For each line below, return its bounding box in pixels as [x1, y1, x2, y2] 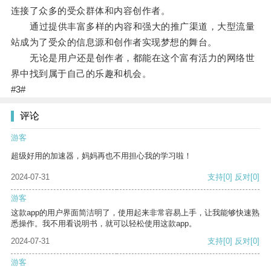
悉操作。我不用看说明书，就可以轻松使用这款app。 [11, 219, 197, 229]
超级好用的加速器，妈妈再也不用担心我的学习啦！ [11, 151, 192, 161]
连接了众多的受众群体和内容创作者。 [10, 5, 171, 16]
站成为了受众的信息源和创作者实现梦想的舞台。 [10, 37, 217, 48]
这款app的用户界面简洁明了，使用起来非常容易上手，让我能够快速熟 [11, 208, 260, 218]
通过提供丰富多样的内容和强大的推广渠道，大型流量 [10, 21, 255, 32]
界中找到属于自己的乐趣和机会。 [10, 68, 152, 79]
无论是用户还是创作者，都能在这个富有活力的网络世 [10, 53, 255, 64]
